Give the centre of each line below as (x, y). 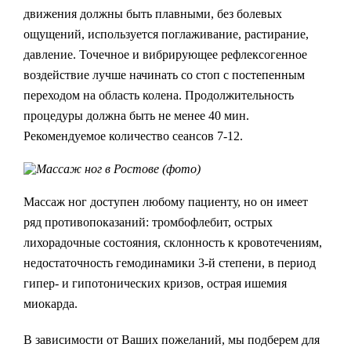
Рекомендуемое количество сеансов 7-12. (133, 136)
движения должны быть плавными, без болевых (153, 14)
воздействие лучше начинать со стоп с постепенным (164, 75)
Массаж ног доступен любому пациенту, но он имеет (166, 202)
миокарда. (51, 304)
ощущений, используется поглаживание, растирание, (166, 34)
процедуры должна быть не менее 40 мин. (136, 116)
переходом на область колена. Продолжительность (159, 95)
